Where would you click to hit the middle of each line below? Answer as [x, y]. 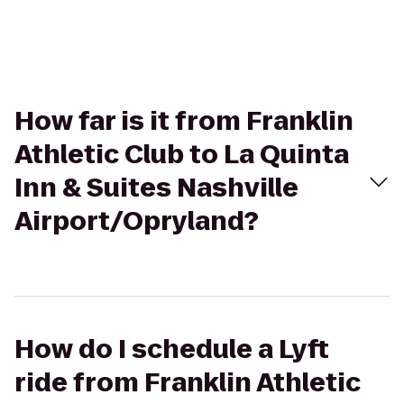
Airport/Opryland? [137, 221]
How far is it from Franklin [184, 121]
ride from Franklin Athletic [188, 383]
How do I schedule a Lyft [172, 349]
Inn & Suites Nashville [156, 188]
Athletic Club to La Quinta [182, 155]
